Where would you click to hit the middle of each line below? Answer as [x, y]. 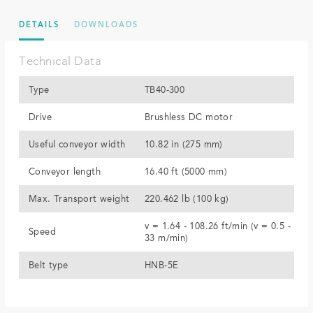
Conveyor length [65, 172]
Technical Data [60, 61]
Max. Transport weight [79, 199]
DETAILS [39, 25]
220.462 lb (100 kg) [187, 199]
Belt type [49, 265]
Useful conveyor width [77, 145]
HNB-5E [162, 265]
